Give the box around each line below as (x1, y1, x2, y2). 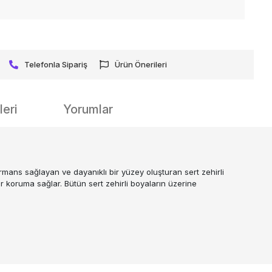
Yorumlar (63, 101, 113, 117)
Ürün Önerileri (115, 59, 168, 69)
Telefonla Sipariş (24, 59, 88, 69)
